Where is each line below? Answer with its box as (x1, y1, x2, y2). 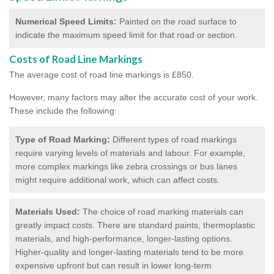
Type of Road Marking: (15, 134, 110, 144)
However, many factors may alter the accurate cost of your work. (9, 92, 258, 102)
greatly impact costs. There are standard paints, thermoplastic (15, 220, 255, 230)
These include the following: (9, 105, 117, 116)
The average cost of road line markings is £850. (9, 69, 194, 80)
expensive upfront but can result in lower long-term (15, 260, 212, 270)
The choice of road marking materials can (80, 206, 243, 217)
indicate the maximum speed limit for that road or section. (15, 29, 237, 40)
